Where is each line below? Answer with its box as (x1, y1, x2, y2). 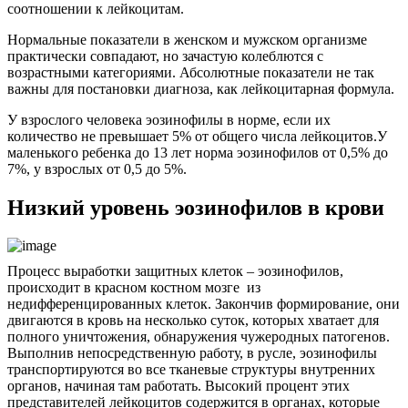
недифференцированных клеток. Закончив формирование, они (7, 296, 400, 312)
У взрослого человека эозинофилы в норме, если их (7, 111, 331, 127)
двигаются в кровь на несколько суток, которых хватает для (7, 312, 379, 329)
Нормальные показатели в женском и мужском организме (7, 31, 367, 47)
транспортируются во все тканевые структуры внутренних (7, 362, 375, 378)
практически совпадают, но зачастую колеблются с (7, 47, 323, 64)
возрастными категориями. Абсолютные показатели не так (7, 64, 374, 80)
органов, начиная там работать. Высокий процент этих (7, 378, 350, 394)
